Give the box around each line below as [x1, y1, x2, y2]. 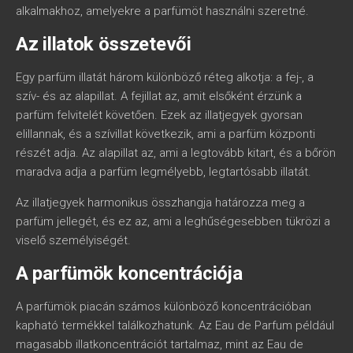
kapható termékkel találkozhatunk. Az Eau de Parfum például [16, 318, 334, 333]
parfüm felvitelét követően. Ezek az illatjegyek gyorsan [16, 108, 303, 123]
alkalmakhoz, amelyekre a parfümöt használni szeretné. [16, 4, 309, 19]
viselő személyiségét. [16, 233, 131, 248]
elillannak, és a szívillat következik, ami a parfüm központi [16, 127, 315, 142]
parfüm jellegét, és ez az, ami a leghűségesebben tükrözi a [16, 214, 330, 229]
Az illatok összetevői [16, 33, 191, 56]
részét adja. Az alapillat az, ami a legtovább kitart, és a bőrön [16, 146, 336, 161]
